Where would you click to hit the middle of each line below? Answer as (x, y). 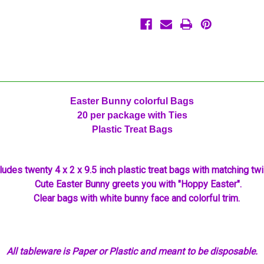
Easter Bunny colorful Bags (132, 101)
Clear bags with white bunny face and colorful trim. (137, 199)
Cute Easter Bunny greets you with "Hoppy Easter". (137, 184)
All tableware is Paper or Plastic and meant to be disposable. (132, 252)
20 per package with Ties (132, 115)
